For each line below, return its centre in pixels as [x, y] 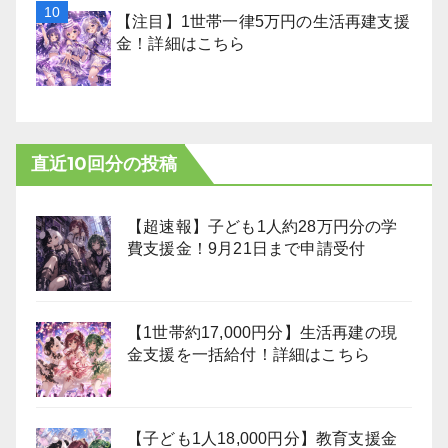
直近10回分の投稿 [104, 164]
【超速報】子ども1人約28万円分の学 [262, 226]
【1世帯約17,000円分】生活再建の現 [262, 332]
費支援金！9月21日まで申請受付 [246, 248]
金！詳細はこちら [181, 43]
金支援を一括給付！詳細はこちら [249, 354]
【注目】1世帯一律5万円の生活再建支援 [263, 21]
